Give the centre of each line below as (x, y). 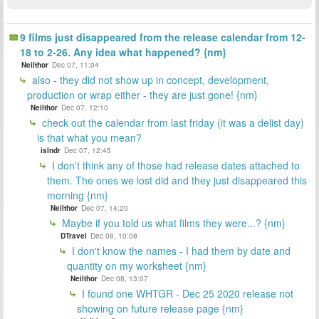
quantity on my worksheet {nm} (137, 265)
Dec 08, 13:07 (125, 278)
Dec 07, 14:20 (105, 208)
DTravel (74, 235)
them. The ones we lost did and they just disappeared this (177, 180)
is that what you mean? (89, 137)
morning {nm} (78, 195)
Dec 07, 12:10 (85, 107)
